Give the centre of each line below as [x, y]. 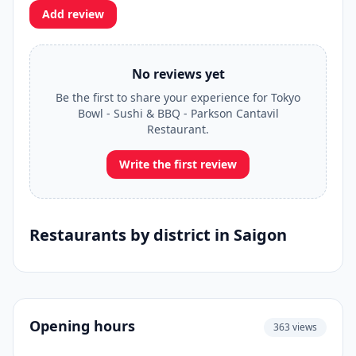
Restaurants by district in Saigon [158, 235]
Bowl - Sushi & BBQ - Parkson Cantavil [178, 113]
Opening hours [82, 326]
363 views [295, 327]
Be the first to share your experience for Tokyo [178, 97]
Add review [73, 14]
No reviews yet [178, 74]
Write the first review [178, 164]
